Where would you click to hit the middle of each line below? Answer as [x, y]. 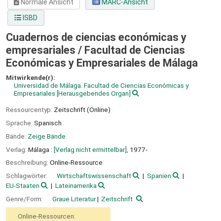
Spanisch [48, 123]
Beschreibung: [28, 163]
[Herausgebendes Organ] [93, 93]
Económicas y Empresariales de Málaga [102, 63]
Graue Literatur [74, 199]
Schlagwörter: [27, 176]
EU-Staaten [23, 186]
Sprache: [20, 123]
